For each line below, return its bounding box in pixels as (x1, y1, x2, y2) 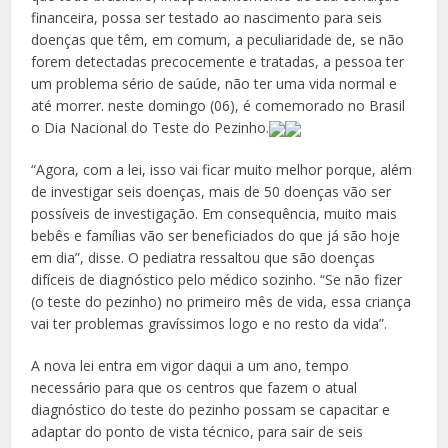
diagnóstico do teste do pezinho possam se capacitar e (31, 400, 391, 420)
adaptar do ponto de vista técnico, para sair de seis (31, 422, 364, 442)
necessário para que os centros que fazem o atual (31, 378, 358, 398)
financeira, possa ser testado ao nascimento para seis (31, 8, 383, 28)
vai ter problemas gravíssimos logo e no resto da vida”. (31, 314, 388, 334)
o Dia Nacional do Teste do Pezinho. (31, 118, 270, 138)
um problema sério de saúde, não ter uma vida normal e (31, 74, 398, 94)
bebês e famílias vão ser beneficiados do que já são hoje (31, 226, 401, 246)
